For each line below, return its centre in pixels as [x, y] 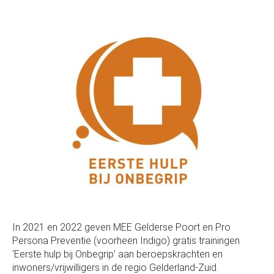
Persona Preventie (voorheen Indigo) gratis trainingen [126, 240]
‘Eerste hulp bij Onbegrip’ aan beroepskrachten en [117, 254]
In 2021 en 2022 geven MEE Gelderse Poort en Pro [121, 227]
